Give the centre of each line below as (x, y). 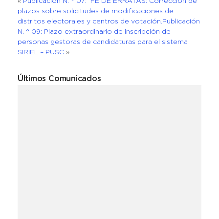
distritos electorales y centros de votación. (90, 22)
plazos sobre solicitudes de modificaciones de (95, 11)
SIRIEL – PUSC (41, 52)
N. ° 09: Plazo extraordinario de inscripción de (94, 32)
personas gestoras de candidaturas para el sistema (102, 42)
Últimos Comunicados (59, 79)
